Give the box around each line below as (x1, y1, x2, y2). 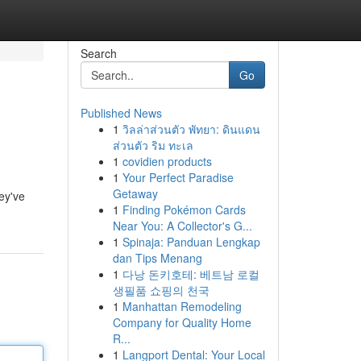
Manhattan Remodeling (122, 298, 242, 314)
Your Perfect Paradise (122, 169, 234, 185)
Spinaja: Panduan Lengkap (122, 234, 260, 250)
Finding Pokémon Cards (122, 201, 246, 218)
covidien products (122, 153, 212, 169)
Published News (80, 105, 162, 121)
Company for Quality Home (112, 314, 251, 330)
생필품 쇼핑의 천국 (112, 282, 210, 298)
